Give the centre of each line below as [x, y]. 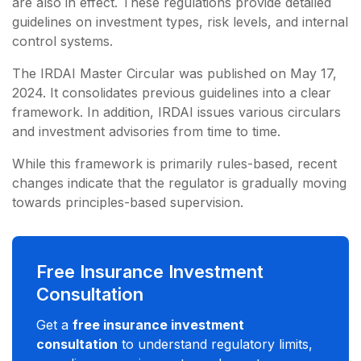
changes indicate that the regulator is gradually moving [179, 183]
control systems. [64, 41]
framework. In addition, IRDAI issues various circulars [176, 112]
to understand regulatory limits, [215, 344]
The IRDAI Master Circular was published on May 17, [174, 73]
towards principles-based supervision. [130, 202]
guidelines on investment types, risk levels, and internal [180, 21]
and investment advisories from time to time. [148, 131]
